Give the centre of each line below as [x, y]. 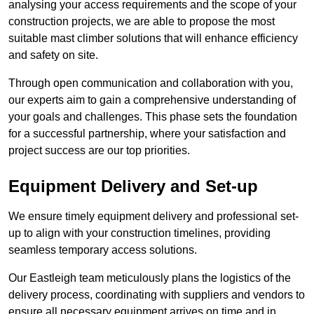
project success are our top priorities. [99, 151]
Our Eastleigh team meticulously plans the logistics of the [150, 278]
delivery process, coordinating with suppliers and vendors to [157, 295]
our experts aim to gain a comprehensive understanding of [152, 100]
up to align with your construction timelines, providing [139, 233]
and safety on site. [53, 55]
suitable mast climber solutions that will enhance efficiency [153, 39]
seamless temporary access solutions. [103, 250]
